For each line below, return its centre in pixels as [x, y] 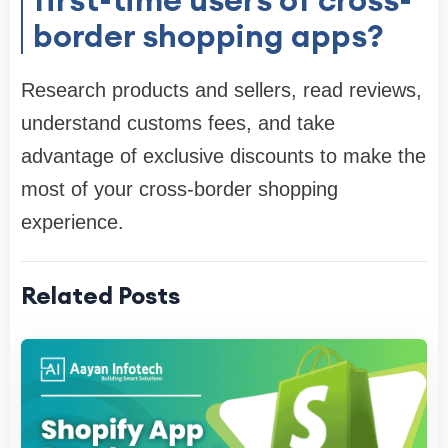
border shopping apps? [208, 36]
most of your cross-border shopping [179, 189]
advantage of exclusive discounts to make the [223, 156]
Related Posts [100, 295]
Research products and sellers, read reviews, [221, 90]
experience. [72, 222]
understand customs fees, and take [178, 123]
